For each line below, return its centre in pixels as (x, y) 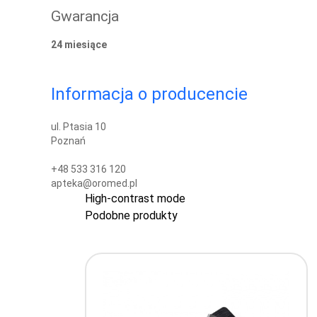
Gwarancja (85, 17)
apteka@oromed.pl (94, 183)
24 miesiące (79, 44)
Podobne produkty (131, 215)
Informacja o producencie (149, 94)
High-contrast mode (135, 198)
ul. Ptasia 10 (79, 126)
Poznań (68, 140)
